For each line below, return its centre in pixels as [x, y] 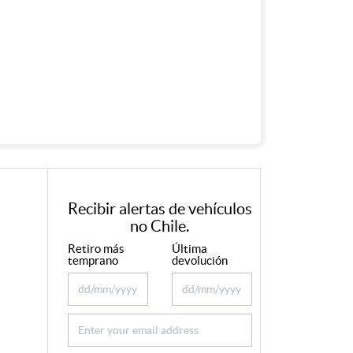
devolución [199, 260]
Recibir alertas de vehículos [160, 209]
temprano [93, 260]
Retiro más [96, 249]
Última [189, 249]
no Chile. [160, 226]
